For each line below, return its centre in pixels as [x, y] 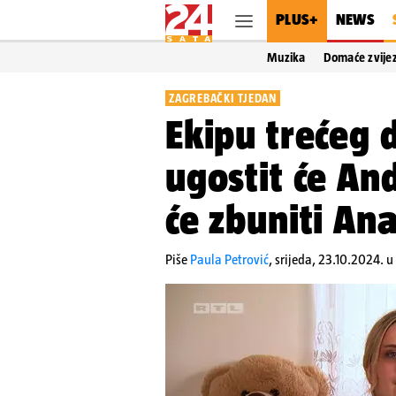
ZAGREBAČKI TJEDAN [223, 98]
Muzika [286, 57]
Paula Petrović [229, 259]
